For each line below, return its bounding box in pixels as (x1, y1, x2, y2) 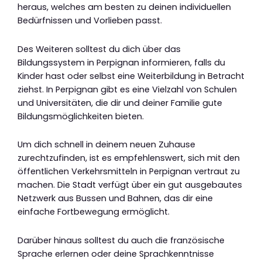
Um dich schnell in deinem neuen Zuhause (18, 139, 195, 151)
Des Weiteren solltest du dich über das (18, 43, 181, 55)
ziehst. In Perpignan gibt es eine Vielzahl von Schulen (18, 83, 237, 95)
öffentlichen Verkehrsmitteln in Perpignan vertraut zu (18, 166, 240, 178)
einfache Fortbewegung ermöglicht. (18, 206, 170, 218)
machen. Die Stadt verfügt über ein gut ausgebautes (18, 179, 242, 191)
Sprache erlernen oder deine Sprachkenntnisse (18, 247, 214, 260)
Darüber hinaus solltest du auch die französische (18, 234, 225, 246)
